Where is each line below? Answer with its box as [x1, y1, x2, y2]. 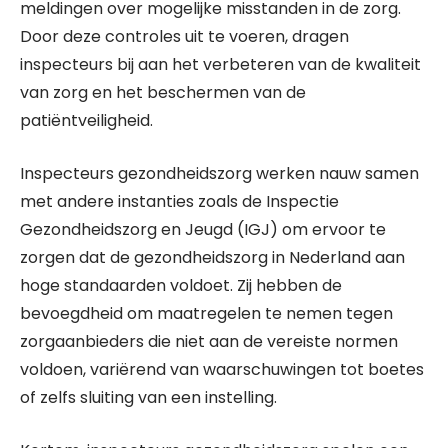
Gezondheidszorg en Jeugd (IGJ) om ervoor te [20, 218, 386, 241]
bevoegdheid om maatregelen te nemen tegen [20, 302, 393, 325]
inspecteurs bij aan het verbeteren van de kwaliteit [20, 53, 421, 76]
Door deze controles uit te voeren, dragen [20, 25, 349, 48]
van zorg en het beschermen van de [20, 81, 306, 104]
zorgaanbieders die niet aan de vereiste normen [20, 330, 398, 353]
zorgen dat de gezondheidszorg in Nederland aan [20, 246, 405, 269]
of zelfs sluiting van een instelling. [20, 386, 277, 409]
